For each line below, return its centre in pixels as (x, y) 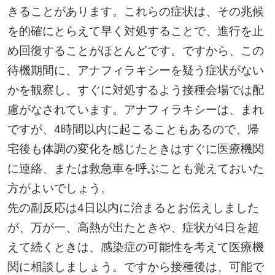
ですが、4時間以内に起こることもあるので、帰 (133, 129)
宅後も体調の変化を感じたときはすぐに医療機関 (135, 149)
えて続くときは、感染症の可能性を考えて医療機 (135, 247)
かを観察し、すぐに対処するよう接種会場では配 (135, 90)
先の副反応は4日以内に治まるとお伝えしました (133, 208)
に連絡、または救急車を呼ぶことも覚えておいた (135, 168)
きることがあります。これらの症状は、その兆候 (135, 11)
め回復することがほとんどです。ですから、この (135, 51)
